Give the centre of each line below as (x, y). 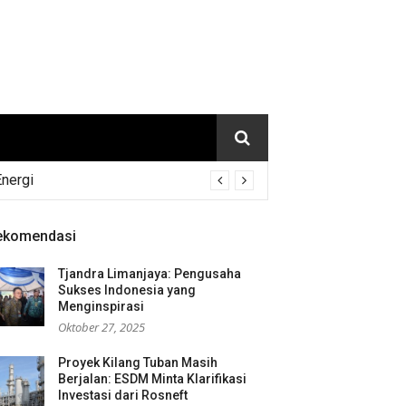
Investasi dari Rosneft (123, 395)
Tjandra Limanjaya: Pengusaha (150, 274)
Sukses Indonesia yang (127, 290)
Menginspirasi (101, 306)
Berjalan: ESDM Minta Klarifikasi (152, 379)
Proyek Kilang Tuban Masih (138, 362)
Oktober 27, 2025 (101, 327)
